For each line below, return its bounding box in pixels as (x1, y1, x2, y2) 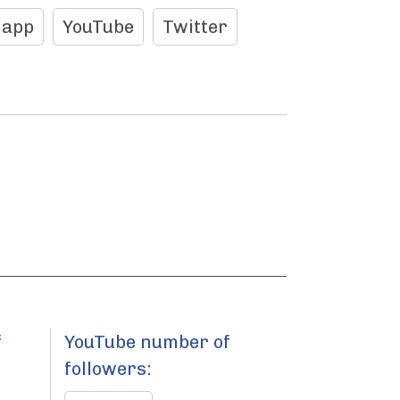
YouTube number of (63, 331, 230, 353)
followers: (63, 358, 152, 379)
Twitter (162, 16, 228, 37)
